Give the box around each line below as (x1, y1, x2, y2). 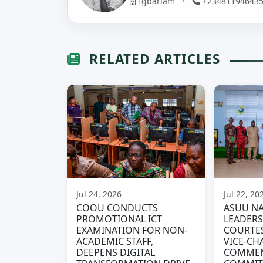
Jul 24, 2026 (76, 188, 122, 200)
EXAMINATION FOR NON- (76, 224, 187, 237)
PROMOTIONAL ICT (76, 213, 162, 226)
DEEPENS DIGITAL (76, 246, 155, 259)
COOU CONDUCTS (76, 201, 158, 215)
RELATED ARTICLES (85, 50, 220, 69)
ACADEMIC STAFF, (76, 235, 153, 248)
